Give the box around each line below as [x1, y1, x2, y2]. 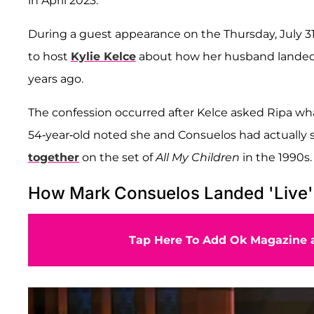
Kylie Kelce [71, 49, 136, 63]
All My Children [156, 150, 240, 164]
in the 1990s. [240, 150, 312, 164]
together [28, 150, 79, 164]
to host [28, 49, 71, 63]
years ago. [28, 71, 83, 86]
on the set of [79, 150, 156, 164]
